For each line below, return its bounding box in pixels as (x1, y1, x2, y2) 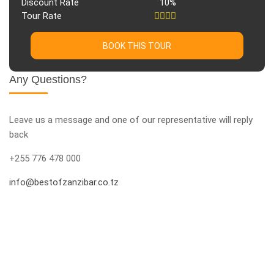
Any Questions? (9, 73, 87, 86)
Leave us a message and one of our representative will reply (9, 114, 253, 125)
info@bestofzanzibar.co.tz (9, 177, 119, 188)
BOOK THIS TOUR (103, 41, 171, 51)
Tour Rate (21, 10, 62, 21)
